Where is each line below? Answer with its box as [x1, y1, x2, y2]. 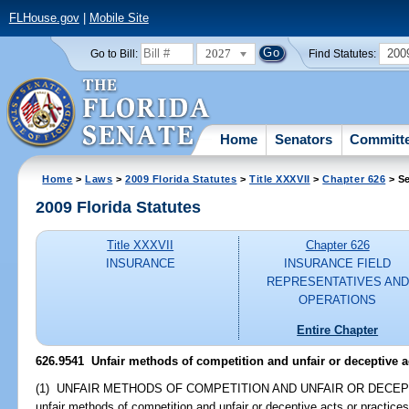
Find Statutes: [309, 47, 377, 59]
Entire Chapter [297, 322, 379, 337]
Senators [275, 131, 333, 147]
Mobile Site [89, 11, 149, 26]
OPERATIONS [299, 293, 377, 308]
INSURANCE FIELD [284, 257, 392, 271]
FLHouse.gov [8, 11, 79, 26]
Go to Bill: [89, 47, 138, 59]
